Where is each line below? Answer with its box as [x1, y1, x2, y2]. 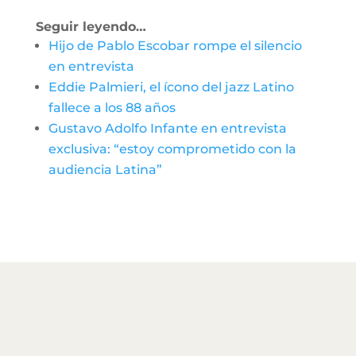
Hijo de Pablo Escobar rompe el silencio [48, 37, 302, 53]
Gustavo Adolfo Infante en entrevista [48, 120, 287, 136]
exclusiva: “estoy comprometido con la [48, 141, 296, 157]
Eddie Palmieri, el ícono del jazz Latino [48, 79, 294, 95]
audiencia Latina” [48, 161, 162, 177]
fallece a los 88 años [48, 99, 176, 115]
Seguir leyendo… [35, 18, 146, 34]
